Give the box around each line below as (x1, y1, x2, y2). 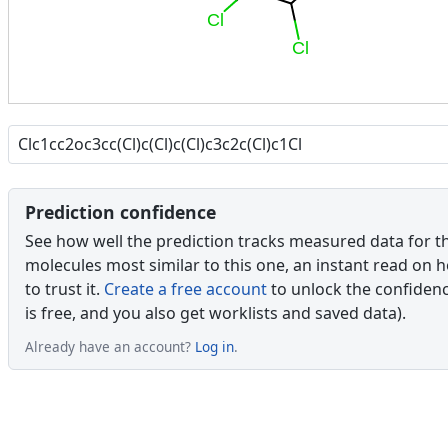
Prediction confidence (25, 199, 216, 224)
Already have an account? (25, 336, 195, 356)
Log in (195, 336, 234, 356)
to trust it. (25, 277, 104, 300)
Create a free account (104, 277, 267, 300)
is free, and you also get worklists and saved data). (25, 301, 406, 324)
